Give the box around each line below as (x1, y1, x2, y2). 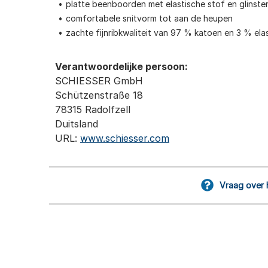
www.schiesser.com (80, 132, 169, 145)
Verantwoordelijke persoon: (55, 60, 188, 73)
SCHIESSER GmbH (55, 75, 143, 87)
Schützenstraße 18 (55, 89, 143, 102)
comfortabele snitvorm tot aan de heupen (66, 13, 233, 24)
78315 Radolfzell (55, 103, 130, 116)
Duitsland (55, 118, 98, 130)
